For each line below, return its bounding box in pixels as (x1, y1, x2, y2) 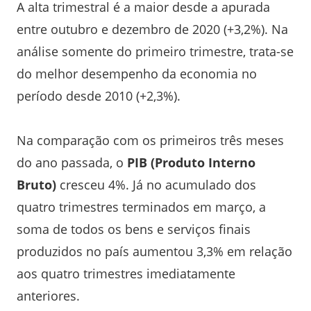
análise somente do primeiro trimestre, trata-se (17, 42, 294, 60)
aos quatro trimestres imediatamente (17, 264, 235, 282)
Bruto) (17, 176, 56, 193)
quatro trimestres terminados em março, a (17, 198, 266, 215)
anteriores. (17, 287, 80, 304)
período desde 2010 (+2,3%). (17, 87, 180, 104)
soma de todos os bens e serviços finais (17, 220, 251, 237)
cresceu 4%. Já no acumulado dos (56, 176, 256, 193)
